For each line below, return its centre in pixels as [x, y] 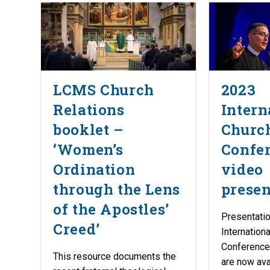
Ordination [94, 169]
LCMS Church [104, 89]
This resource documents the [115, 256]
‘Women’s [89, 149]
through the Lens [117, 189]
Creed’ [77, 229]
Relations [89, 109]
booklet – [89, 129]
